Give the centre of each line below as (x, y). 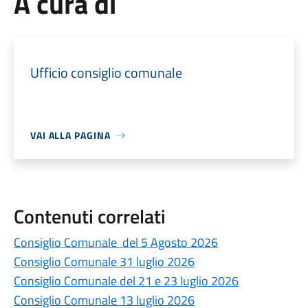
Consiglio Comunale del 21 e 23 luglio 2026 (126, 281)
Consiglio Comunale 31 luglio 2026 (104, 262)
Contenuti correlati (89, 216)
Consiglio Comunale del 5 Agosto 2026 (115, 242)
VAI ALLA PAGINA (70, 135)
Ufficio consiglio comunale (106, 73)
